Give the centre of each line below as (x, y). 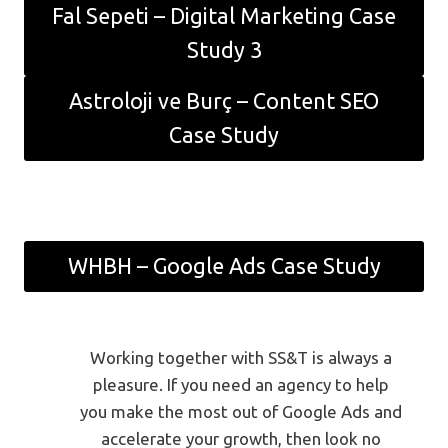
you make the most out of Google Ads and (241, 411)
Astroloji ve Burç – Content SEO (224, 101)
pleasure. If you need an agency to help (241, 384)
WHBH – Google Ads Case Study (224, 266)
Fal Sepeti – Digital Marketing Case (224, 15)
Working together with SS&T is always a (241, 357)
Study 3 (224, 49)
